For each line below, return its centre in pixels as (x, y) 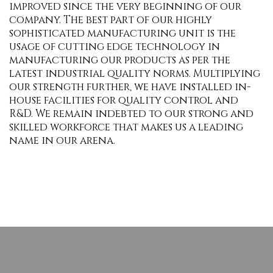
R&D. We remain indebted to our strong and (131, 114)
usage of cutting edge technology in (115, 47)
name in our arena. (62, 141)
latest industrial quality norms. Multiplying (135, 74)
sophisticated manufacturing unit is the (122, 34)
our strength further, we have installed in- (130, 87)
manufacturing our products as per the (120, 60)
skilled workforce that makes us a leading (126, 127)
